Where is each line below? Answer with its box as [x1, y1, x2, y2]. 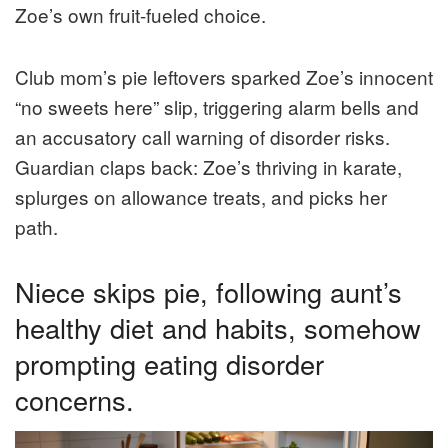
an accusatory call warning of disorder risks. [15, 122, 390, 150]
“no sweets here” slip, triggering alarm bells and [15, 92, 419, 120]
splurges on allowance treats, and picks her [15, 182, 387, 210]
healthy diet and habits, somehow [15, 307, 421, 347]
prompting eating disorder [15, 343, 324, 383]
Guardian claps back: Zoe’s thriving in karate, [15, 152, 402, 180]
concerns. [15, 379, 134, 419]
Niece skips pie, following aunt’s [15, 271, 402, 311]
